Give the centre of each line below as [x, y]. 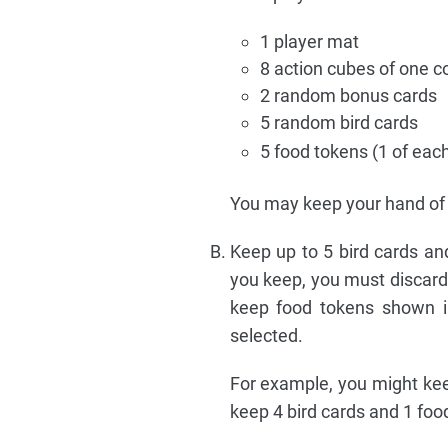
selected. [266, 336]
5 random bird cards [338, 123]
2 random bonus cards [348, 96]
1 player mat [309, 42]
